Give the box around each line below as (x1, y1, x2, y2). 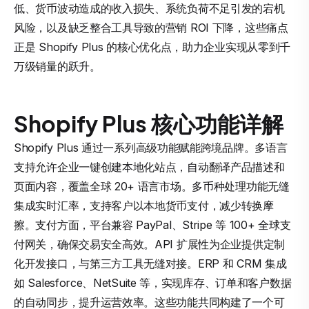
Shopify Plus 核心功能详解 (14, 110, 283, 137)
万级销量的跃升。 (14, 59, 101, 73)
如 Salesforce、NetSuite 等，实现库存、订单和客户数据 (14, 276, 292, 290)
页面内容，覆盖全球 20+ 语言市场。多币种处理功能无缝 (14, 179, 290, 193)
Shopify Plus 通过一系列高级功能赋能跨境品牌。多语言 (14, 141, 288, 154)
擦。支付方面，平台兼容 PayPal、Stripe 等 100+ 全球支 (14, 218, 291, 232)
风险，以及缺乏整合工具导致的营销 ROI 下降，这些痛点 (14, 21, 288, 34)
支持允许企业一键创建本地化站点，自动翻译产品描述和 (14, 160, 285, 174)
